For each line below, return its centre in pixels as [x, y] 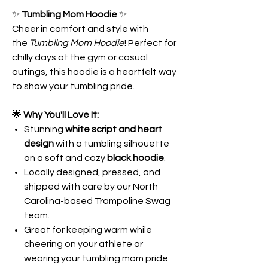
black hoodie [135, 158]
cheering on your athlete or [83, 244]
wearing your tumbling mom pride [96, 259]
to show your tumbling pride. [73, 86]
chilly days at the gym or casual [80, 58]
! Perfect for [150, 43]
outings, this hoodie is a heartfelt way [94, 72]
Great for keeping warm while [88, 230]
